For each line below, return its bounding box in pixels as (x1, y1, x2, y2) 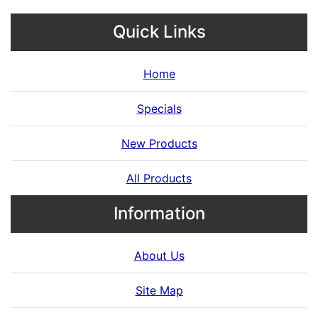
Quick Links (112, 21, 206, 42)
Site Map (135, 283, 183, 297)
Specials (136, 102, 182, 116)
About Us (133, 248, 185, 263)
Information (113, 203, 205, 224)
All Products (126, 171, 192, 185)
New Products (121, 136, 197, 150)
